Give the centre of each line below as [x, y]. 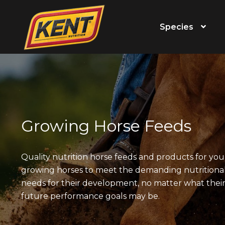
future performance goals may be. [90, 196]
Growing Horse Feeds [106, 126]
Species [177, 27]
